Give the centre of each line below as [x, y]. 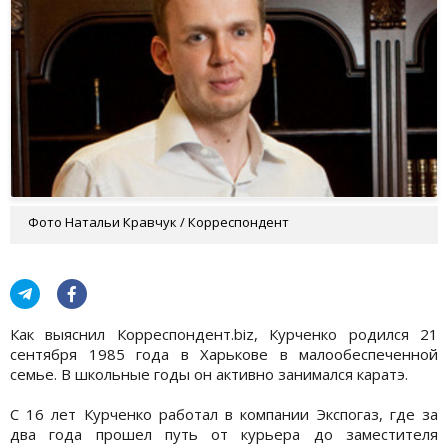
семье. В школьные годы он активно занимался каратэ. [209, 373]
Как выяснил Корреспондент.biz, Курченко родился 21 [224, 333]
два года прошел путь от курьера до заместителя [224, 433]
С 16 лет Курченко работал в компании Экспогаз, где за [224, 413]
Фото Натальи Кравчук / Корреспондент [158, 221]
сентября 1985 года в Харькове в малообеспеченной [224, 353]
